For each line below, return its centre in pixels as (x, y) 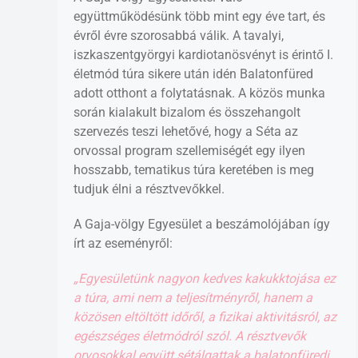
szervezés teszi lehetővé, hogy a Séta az (186, 131)
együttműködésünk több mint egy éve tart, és (199, 16)
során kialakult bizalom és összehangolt (187, 112)
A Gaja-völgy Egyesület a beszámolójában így (202, 224)
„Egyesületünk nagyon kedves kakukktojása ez (205, 278)
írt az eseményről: (123, 243)
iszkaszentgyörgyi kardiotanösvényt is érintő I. (203, 54)
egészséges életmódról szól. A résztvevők (190, 336)
